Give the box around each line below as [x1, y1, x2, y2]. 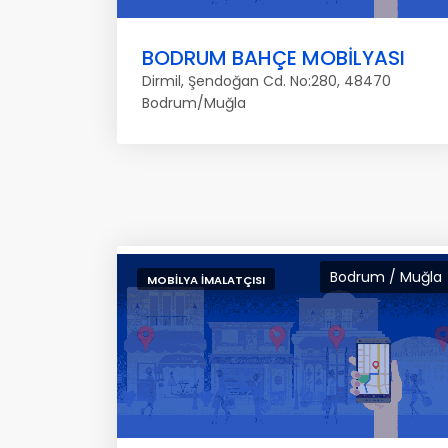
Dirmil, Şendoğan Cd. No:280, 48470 [142, 71, 391, 91]
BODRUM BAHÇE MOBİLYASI [142, 44, 405, 72]
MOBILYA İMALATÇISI [147, 272, 265, 288]
